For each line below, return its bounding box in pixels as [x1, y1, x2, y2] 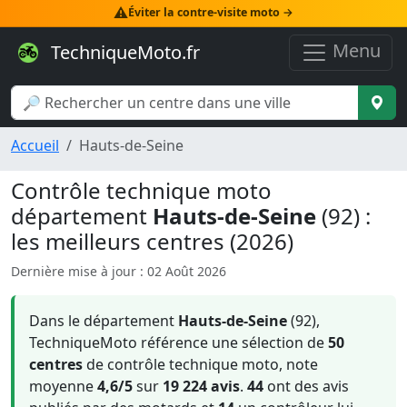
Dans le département [29, 311, 178, 331]
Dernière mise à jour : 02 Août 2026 [11, 263, 226, 280]
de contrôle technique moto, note [83, 354, 318, 374]
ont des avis [263, 376, 349, 396]
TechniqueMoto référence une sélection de [29, 333, 328, 352]
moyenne [29, 376, 97, 396]
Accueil [11, 135, 59, 155]
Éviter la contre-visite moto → [128, 5, 293, 21]
